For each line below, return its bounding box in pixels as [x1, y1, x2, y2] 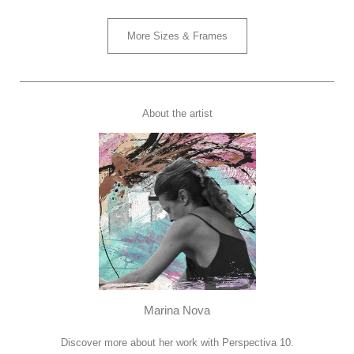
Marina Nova [144, 303, 210, 317]
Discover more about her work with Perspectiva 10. [60, 336, 294, 348]
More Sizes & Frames [126, 29, 228, 42]
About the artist [141, 107, 213, 119]
